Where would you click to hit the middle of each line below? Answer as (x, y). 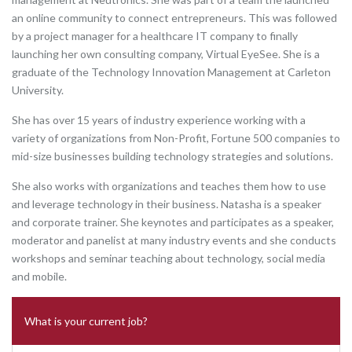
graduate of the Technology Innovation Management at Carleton (171, 72)
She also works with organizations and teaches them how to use (169, 186)
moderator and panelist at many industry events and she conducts (174, 240)
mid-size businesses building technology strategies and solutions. (172, 156)
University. (38, 90)
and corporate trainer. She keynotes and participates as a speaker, (173, 222)
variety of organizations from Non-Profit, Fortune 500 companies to (176, 138)
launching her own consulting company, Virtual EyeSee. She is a (166, 54)
